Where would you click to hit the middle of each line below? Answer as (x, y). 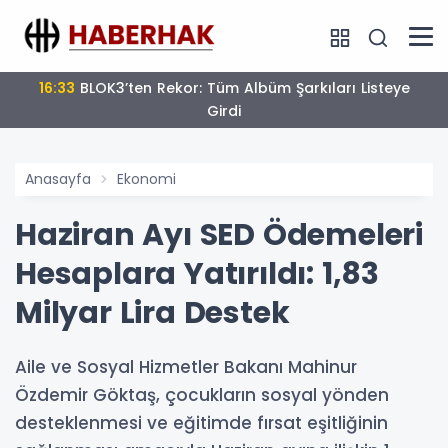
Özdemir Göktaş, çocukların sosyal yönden (202, 395)
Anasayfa (58, 179)
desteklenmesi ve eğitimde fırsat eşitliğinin (201, 423)
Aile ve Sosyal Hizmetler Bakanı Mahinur (186, 367)
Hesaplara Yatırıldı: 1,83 (197, 274)
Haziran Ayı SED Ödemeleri (219, 235)
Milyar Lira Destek (152, 313)
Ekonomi (146, 179)
